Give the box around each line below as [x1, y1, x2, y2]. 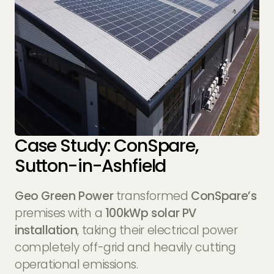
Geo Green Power [14, 187, 114, 204]
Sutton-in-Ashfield [14, 153, 166, 178]
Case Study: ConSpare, [14, 133, 198, 158]
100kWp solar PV [105, 204, 197, 221]
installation [14, 221, 78, 239]
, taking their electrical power [77, 221, 238, 239]
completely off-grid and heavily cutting [14, 239, 236, 256]
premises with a [14, 204, 105, 221]
